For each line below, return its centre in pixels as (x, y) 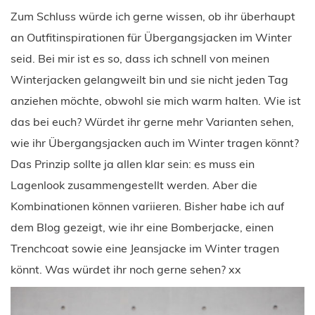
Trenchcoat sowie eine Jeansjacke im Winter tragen (145, 248)
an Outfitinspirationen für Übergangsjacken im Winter (151, 37)
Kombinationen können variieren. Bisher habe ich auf (147, 206)
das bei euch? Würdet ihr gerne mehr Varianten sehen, (152, 121)
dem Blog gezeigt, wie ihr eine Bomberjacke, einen (142, 227)
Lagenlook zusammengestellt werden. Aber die (134, 185)
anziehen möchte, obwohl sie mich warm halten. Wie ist (156, 100)
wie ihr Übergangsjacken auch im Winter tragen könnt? (155, 142)
